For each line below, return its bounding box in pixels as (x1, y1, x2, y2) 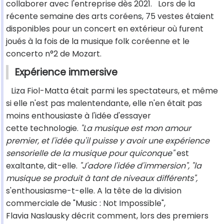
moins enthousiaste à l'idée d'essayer (6, 110, 151, 122)
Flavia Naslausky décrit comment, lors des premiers (6, 210, 208, 222)
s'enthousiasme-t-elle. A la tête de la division (6, 185, 181, 197)
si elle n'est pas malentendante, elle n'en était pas (6, 97, 202, 109)
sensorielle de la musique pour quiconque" (6, 147, 174, 159)
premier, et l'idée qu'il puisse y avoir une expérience (6, 135, 209, 147)
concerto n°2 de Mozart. (6, 48, 101, 60)
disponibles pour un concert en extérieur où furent (6, 23, 203, 35)
